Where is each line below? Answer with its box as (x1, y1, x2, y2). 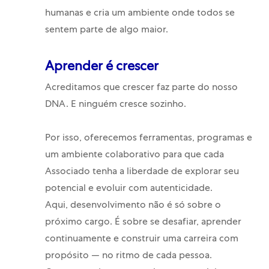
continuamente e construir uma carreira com (44, 235, 238, 245)
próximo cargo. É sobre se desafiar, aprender (44, 218, 241, 228)
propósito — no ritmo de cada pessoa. (44, 252, 212, 262)
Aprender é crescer (44, 61, 159, 75)
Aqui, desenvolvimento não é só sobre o (44, 201, 221, 211)
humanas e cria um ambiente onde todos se (44, 9, 235, 19)
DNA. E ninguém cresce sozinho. (44, 100, 186, 110)
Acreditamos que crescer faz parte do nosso (44, 83, 238, 94)
